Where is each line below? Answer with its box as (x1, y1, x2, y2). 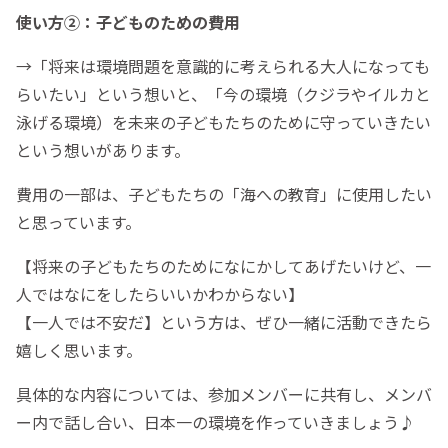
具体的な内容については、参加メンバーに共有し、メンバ (16, 381, 432, 406)
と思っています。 (16, 209, 141, 234)
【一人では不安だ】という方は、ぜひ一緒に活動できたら (16, 309, 432, 334)
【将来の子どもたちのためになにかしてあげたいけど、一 (16, 253, 431, 278)
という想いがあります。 (16, 137, 190, 162)
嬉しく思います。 (16, 337, 142, 362)
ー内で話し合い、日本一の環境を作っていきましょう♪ (16, 409, 415, 434)
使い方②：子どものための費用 (16, 9, 240, 34)
